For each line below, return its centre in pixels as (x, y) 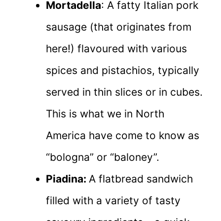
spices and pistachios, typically (123, 71)
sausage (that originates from (119, 27)
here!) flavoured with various (116, 49)
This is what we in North (105, 114)
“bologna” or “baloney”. (103, 157)
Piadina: (67, 179)
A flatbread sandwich (141, 179)
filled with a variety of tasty (113, 201)
